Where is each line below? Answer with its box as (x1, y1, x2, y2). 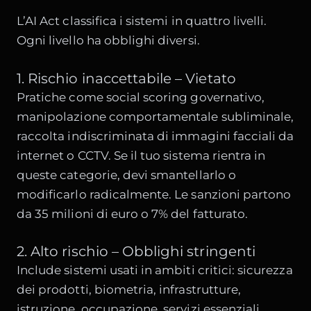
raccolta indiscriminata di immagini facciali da (17, 128, 294, 143)
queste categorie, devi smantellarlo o (17, 167, 236, 182)
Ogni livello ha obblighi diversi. (17, 33, 200, 48)
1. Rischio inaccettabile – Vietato (17, 69, 236, 87)
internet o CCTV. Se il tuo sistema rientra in (17, 148, 266, 162)
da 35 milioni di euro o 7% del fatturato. (17, 206, 249, 221)
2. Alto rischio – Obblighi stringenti (17, 242, 255, 260)
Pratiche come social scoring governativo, (17, 90, 265, 104)
